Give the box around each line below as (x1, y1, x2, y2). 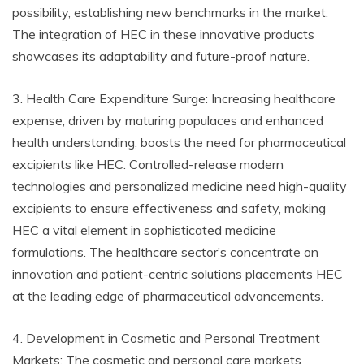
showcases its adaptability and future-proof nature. (12, 48, 310, 64)
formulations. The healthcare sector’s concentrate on (12, 244, 318, 260)
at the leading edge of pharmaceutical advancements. (12, 288, 323, 304)
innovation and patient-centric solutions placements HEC (12, 266, 343, 282)
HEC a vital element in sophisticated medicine (12, 222, 276, 238)
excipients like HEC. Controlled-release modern (12, 156, 284, 172)
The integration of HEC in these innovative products (12, 26, 314, 42)
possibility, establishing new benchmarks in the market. (12, 4, 328, 20)
